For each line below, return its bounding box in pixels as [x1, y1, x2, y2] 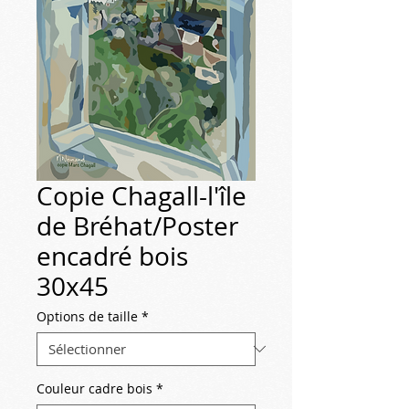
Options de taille [37, 307, 138, 325]
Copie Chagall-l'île [37, 178, 246, 213]
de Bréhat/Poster [37, 208, 238, 243]
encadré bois [37, 238, 188, 273]
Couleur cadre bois [37, 379, 152, 397]
